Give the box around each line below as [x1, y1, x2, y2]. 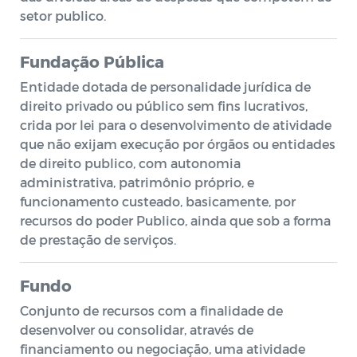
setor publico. [20, 8, 106, 23]
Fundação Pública [20, 52, 164, 71]
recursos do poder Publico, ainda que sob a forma [20, 213, 331, 228]
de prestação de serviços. [20, 232, 176, 247]
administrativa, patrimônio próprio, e [20, 175, 254, 190]
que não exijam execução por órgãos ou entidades [20, 136, 335, 151]
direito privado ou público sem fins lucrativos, [20, 98, 308, 113]
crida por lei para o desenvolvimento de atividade [20, 117, 331, 132]
